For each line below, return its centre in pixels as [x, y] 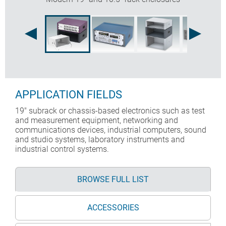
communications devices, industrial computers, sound [111, 130]
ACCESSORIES [113, 207]
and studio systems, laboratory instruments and [100, 139]
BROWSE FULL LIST [113, 179]
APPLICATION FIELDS [69, 94]
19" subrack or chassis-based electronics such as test [110, 110]
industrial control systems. [62, 149]
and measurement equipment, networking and [97, 120]
